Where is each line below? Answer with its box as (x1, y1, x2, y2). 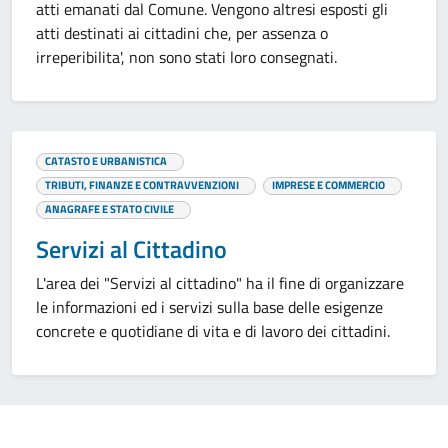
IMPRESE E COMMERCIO (272, 176, 385, 193)
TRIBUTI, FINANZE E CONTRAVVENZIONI (45, 176, 239, 193)
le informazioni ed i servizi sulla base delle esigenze (36, 295, 383, 319)
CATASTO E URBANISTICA (45, 152, 167, 169)
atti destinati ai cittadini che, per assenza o (36, 21, 328, 45)
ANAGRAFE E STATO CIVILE (45, 200, 174, 217)
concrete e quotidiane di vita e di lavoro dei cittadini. (36, 319, 390, 343)
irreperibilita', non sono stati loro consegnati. (36, 45, 337, 69)
